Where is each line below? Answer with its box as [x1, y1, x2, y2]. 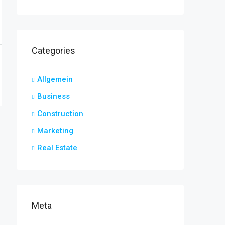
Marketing [37, 126, 73, 135]
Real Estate [37, 143, 77, 152]
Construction [37, 109, 83, 118]
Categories [32, 45, 75, 56]
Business [37, 92, 70, 101]
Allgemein [37, 75, 73, 84]
